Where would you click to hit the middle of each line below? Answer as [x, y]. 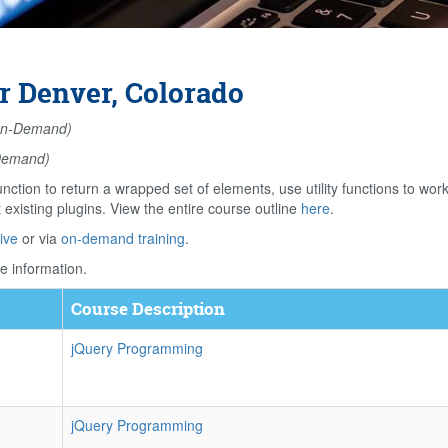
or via [39, 238]
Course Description [148, 308]
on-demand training [123, 238]
